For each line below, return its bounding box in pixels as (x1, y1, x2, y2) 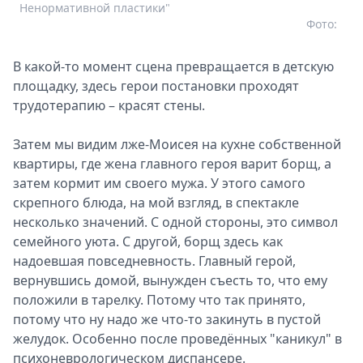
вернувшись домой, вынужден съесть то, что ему (13, 271, 327, 289)
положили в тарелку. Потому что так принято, (13, 290, 305, 309)
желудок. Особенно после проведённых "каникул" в (13, 329, 342, 348)
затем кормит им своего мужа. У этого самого (13, 173, 305, 192)
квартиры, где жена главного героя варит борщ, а (13, 154, 331, 173)
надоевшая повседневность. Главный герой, (13, 251, 296, 270)
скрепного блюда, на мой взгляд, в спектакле (13, 193, 299, 211)
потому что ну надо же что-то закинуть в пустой (13, 310, 321, 328)
